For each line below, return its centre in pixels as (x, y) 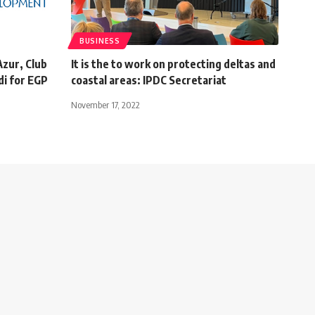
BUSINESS (100, 40)
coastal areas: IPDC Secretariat (149, 80)
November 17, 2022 (105, 104)
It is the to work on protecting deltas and (173, 64)
